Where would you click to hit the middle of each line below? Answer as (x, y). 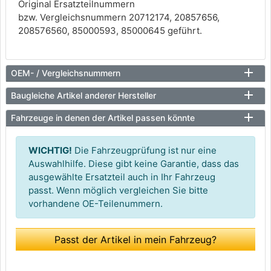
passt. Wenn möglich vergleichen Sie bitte (118, 190)
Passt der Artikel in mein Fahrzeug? (135, 240)
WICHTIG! (50, 150)
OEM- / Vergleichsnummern (66, 73)
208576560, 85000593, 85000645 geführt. (110, 31)
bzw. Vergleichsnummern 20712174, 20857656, (119, 17)
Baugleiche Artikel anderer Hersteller (83, 95)
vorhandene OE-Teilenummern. (96, 204)
